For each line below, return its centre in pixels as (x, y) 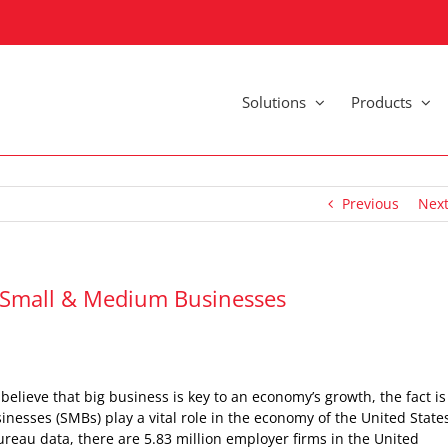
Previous (371, 203)
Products (381, 101)
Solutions (274, 101)
